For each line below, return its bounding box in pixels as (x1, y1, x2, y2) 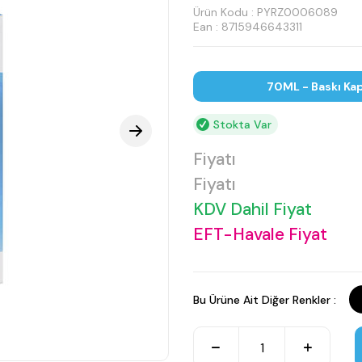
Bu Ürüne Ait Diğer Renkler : (193, 292, 336, 307)
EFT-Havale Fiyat (193, 223, 327, 246)
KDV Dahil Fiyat (193, 198, 312, 221)
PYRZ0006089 (257, 5, 338, 19)
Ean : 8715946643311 (193, 19, 302, 34)
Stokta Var (213, 117, 271, 132)
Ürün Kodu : (193, 5, 257, 19)
